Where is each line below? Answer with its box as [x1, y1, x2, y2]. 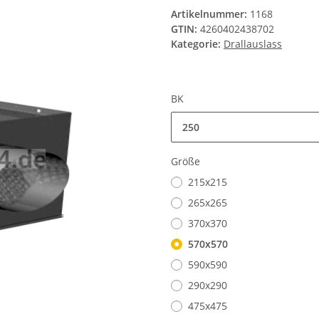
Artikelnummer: [171, 7, 250, 21]
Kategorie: [171, 37, 224, 51]
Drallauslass [224, 37, 282, 51]
